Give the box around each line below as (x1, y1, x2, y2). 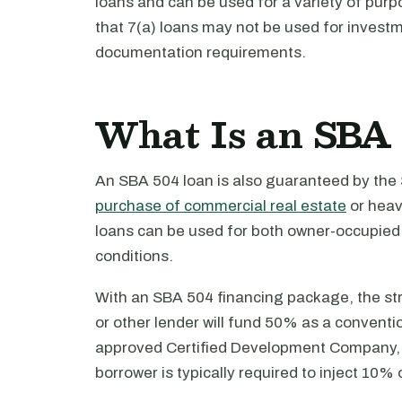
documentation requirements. (95, 44, 306, 61)
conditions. (95, 248, 173, 265)
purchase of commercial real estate (95, 197, 346, 214)
